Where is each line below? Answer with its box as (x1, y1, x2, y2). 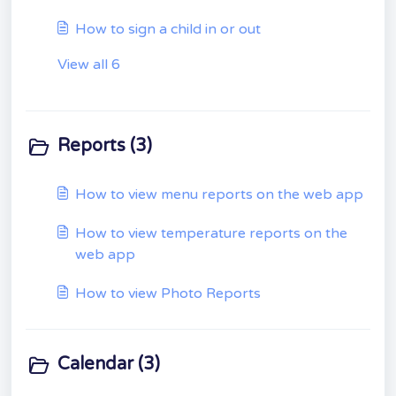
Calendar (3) (57, 354, 160, 375)
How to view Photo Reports (75, 285, 261, 302)
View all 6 (57, 56, 120, 73)
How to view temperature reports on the (75, 225, 347, 242)
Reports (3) (57, 135, 152, 156)
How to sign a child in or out (75, 20, 261, 38)
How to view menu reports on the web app (75, 186, 363, 203)
